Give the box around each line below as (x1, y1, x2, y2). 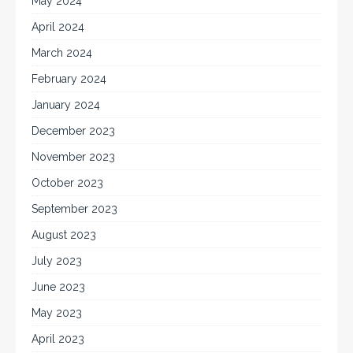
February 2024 (32, 72, 106, 86)
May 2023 (32, 307, 82, 320)
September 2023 (32, 203, 117, 216)
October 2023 (32, 176, 103, 190)
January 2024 (32, 98, 100, 112)
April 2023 (32, 333, 84, 346)
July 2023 (32, 255, 82, 268)
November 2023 (32, 150, 115, 164)
